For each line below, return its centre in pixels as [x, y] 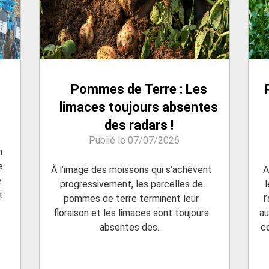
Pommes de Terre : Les [139, 89]
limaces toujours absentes [139, 107]
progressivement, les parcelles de [131, 184]
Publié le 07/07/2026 [134, 141]
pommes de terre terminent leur [131, 199]
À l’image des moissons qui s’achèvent [131, 170]
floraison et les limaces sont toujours [131, 213]
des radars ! [139, 125]
